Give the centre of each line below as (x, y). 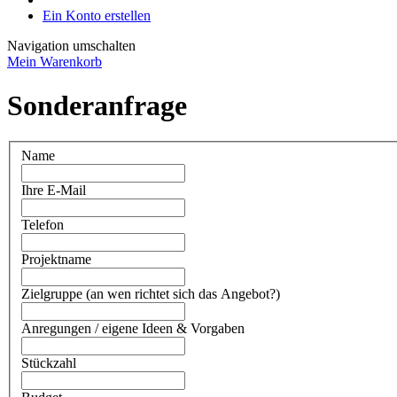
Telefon (43, 224)
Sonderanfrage (97, 105)
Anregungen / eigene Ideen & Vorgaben (133, 328)
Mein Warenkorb (54, 62)
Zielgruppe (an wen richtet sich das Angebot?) (151, 293)
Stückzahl (49, 362)
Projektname (56, 259)
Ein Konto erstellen (97, 16)
